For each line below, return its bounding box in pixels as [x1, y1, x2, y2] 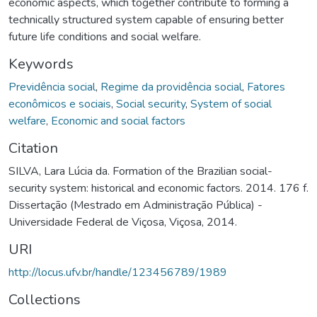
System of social [190, 96, 272, 112]
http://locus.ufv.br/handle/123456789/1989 [8, 264, 227, 280]
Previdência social [8, 79, 96, 95]
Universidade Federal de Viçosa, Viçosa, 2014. [8, 214, 237, 230]
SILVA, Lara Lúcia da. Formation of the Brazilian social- [8, 163, 272, 179]
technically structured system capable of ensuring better [8, 11, 284, 28]
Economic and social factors [51, 113, 185, 129]
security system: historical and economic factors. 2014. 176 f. [8, 180, 309, 196]
